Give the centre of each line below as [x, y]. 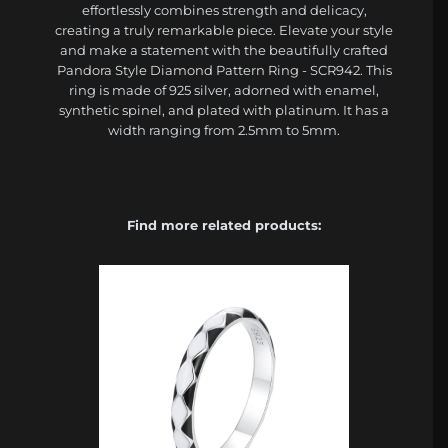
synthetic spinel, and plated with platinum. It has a [224, 109]
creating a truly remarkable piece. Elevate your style [224, 29]
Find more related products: [224, 224]
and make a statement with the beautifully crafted [224, 49]
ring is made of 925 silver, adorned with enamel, [224, 89]
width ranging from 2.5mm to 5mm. [224, 129]
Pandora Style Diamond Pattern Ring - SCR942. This [224, 69]
